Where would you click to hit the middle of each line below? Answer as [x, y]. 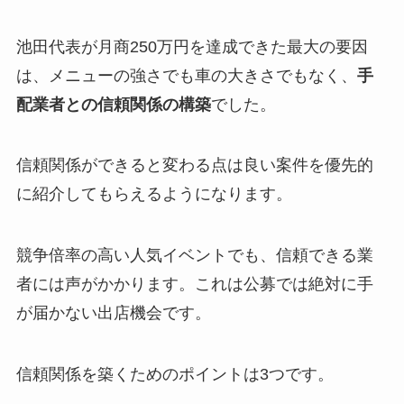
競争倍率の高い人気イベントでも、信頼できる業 [194, 256]
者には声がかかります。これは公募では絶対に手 [194, 285]
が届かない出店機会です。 [113, 313]
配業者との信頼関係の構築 [113, 104]
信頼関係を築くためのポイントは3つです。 [174, 374]
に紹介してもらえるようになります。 [154, 194]
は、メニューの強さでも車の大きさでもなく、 [186, 75]
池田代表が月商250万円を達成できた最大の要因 [192, 46]
